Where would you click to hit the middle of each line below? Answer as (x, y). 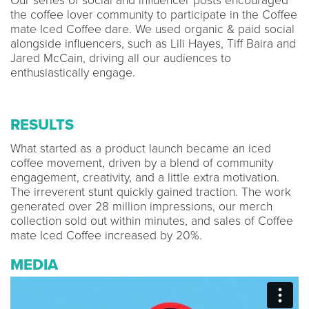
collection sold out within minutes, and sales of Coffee (152, 221)
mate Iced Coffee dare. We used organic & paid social (152, 29)
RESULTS (42, 124)
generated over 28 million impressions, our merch (141, 206)
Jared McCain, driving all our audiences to (121, 58)
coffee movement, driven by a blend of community (142, 163)
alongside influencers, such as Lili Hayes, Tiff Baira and (153, 43)
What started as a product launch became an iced (141, 148)
